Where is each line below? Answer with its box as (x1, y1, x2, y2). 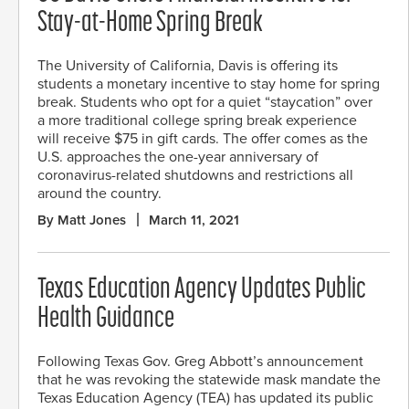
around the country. (37, 184, 162, 203)
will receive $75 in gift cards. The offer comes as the (37, 129, 368, 148)
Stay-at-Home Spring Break (37, 8, 263, 38)
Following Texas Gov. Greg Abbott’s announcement (37, 351, 363, 371)
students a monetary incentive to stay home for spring (37, 74, 380, 93)
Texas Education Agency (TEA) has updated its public (37, 388, 373, 407)
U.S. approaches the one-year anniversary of (37, 147, 319, 166)
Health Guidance (37, 304, 174, 334)
